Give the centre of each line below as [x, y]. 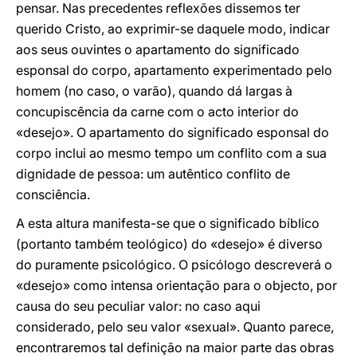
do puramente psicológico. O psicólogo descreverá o [174, 265]
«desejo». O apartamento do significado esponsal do [173, 132]
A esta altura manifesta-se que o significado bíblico [168, 223]
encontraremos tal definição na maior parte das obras [175, 347]
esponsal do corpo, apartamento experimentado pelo [174, 70]
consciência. [53, 194]
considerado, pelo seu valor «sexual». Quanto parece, [175, 327]
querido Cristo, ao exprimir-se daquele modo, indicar [173, 29]
